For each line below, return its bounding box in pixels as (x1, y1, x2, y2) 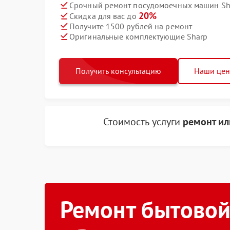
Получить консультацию (75, 66, 161, 76)
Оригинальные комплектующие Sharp (69, 31, 208, 42)
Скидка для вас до (69, 11, 139, 21)
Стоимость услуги (103, 115, 183, 128)
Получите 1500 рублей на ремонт (69, 21, 192, 31)
